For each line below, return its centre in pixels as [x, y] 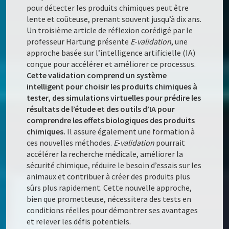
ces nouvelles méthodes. [70, 143]
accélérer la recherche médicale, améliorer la [105, 154]
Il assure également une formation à [130, 132]
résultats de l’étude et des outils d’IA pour [101, 109]
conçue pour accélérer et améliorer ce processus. [111, 64]
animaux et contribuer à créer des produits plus [109, 177]
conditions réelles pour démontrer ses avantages [112, 210]
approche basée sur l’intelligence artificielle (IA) [111, 53]
